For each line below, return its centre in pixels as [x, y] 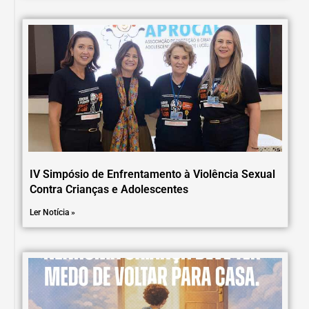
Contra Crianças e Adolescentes [109, 189]
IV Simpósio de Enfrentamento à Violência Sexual [152, 174]
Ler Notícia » [52, 212]
